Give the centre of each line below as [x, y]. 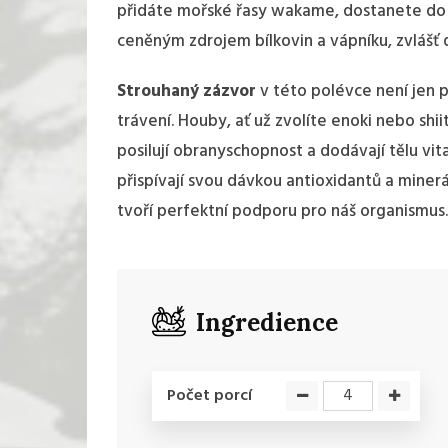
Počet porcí [209, 396]
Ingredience [267, 322]
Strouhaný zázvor [186, 91]
